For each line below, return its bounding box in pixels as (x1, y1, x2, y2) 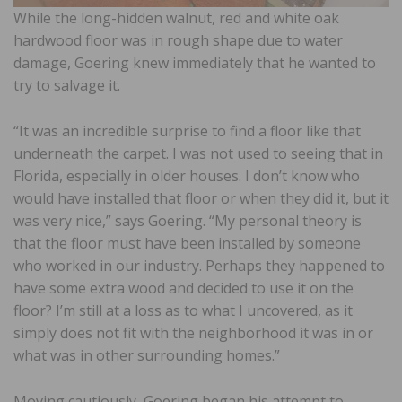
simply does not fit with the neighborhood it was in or (13, 322, 373, 343)
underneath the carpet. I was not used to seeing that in (13, 143, 383, 163)
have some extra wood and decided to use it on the (13, 277, 354, 298)
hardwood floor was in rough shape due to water (13, 30, 343, 50)
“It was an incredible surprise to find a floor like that (13, 120, 361, 141)
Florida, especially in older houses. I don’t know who (13, 165, 360, 186)
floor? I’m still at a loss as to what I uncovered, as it (13, 300, 353, 320)
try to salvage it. (13, 74, 120, 95)
